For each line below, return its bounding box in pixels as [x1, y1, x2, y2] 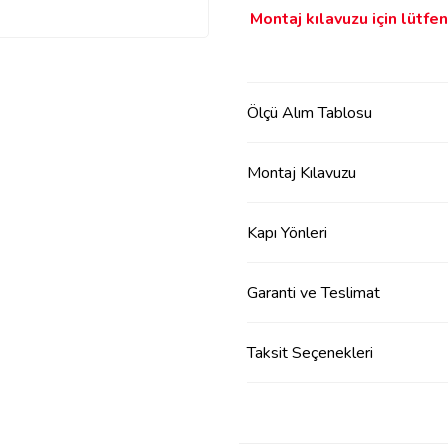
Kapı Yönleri [247, 221, 327, 244]
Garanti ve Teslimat [247, 281, 380, 304]
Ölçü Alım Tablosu [247, 101, 372, 124]
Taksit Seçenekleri [247, 341, 373, 364]
